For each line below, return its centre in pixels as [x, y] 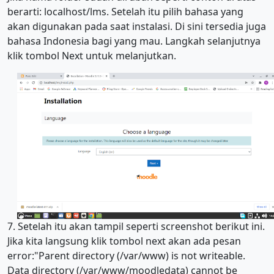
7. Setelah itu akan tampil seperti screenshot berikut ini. [136, 226]
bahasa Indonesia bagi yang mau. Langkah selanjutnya [134, 41]
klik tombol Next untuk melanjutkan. [92, 56]
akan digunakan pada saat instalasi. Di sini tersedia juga [137, 27]
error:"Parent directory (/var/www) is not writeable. [126, 255]
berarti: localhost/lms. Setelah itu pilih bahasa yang [125, 12]
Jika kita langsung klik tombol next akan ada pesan [124, 241]
